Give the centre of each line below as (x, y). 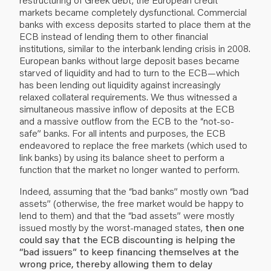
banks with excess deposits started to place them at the (135, 24)
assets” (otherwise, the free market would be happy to (132, 203)
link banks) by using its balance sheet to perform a (122, 157)
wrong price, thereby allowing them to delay (116, 263)
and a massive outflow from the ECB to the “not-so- (127, 120)
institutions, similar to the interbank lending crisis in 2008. (135, 48)
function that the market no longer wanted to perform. (129, 169)
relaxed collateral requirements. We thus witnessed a (128, 96)
